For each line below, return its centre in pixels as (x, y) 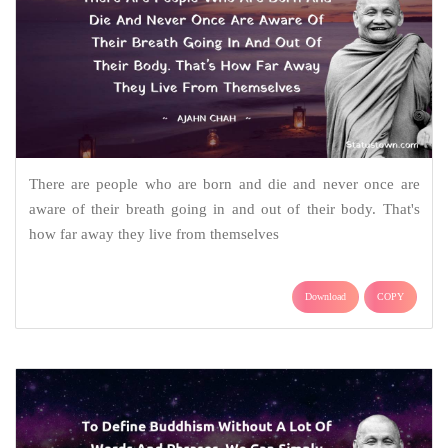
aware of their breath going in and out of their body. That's (224, 208)
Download (325, 296)
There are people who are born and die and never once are (224, 183)
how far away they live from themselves (153, 233)
